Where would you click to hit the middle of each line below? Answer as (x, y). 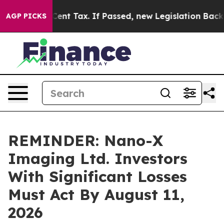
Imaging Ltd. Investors (98, 158)
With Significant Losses (97, 176)
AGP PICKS (26, 16)
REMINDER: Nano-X (85, 140)
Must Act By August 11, (96, 194)
